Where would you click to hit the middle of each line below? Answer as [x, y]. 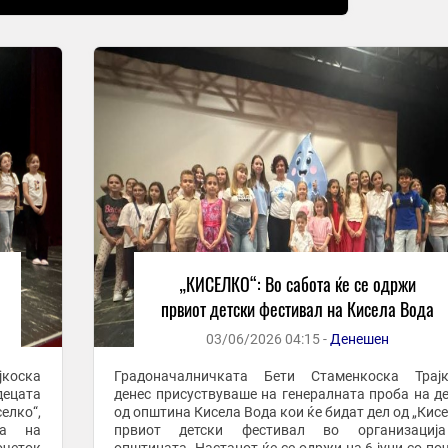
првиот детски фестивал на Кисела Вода [297, 309]
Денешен [359, 339]
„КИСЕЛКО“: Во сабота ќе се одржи [297, 284]
